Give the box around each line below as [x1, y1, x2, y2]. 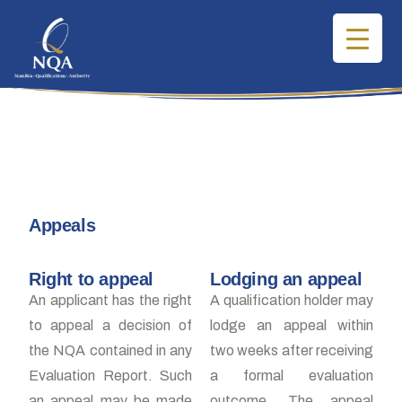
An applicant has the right [29, 293, 192, 308]
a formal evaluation [210, 368, 373, 383]
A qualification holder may [210, 293, 373, 308]
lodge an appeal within [210, 318, 373, 333]
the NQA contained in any [29, 343, 192, 358]
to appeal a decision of [29, 318, 192, 333]
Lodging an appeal [210, 269, 363, 289]
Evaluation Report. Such [29, 368, 192, 383]
